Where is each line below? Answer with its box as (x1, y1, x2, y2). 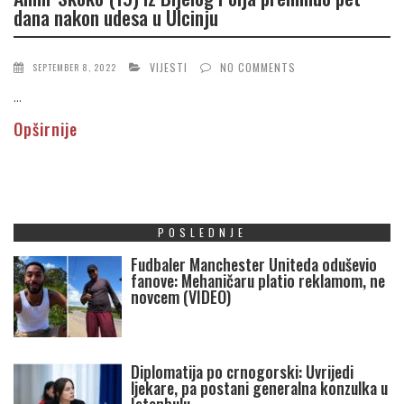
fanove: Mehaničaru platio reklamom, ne (131, 269, 385, 293)
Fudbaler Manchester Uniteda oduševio (131, 252, 377, 277)
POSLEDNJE (157, 225, 247, 241)
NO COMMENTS (220, 60, 296, 76)
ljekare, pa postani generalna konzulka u (131, 376, 388, 400)
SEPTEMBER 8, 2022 (32, 60, 116, 75)
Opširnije (14, 117, 78, 142)
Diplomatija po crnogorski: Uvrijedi (131, 360, 353, 384)
